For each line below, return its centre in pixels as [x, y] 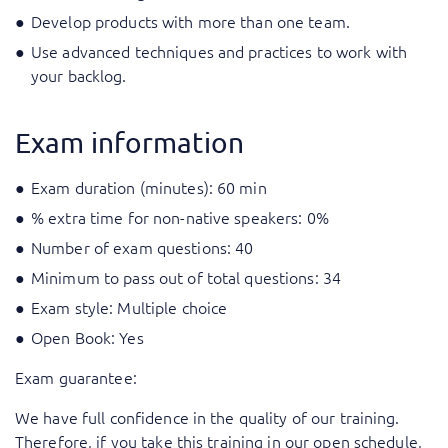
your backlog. [79, 75]
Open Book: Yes [87, 337]
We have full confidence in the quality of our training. [207, 417]
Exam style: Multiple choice [129, 307]
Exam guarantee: [76, 377]
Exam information [129, 143]
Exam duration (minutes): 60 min [149, 187]
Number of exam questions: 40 [142, 247]
